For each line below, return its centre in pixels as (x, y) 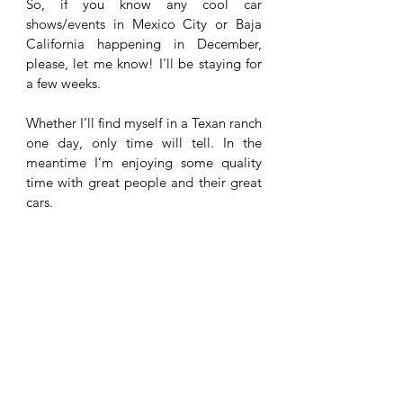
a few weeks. (65, 83)
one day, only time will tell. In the (144, 142)
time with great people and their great (144, 182)
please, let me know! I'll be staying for (144, 63)
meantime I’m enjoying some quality (144, 162)
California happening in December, (144, 43)
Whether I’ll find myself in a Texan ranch (144, 122)
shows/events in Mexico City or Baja (144, 23)
